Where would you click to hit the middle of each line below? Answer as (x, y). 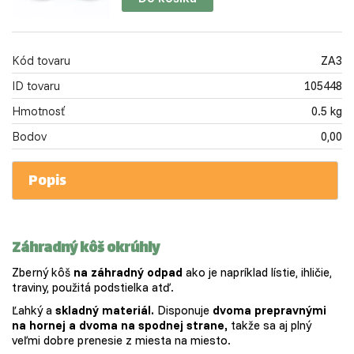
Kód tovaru (41, 61)
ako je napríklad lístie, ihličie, (257, 273)
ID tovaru (36, 86)
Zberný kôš (43, 273)
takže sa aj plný (269, 326)
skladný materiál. (105, 311)
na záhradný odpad (128, 273)
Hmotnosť (38, 111)
